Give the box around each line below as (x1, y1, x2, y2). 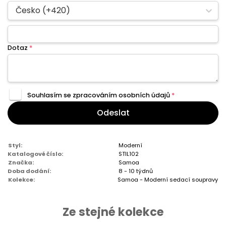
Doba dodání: (8, 167, 51, 176)
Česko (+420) (16, 5, 70, 17)
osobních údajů (118, 91, 170, 100)
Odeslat (96, 107, 130, 119)
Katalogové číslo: (8, 150, 63, 158)
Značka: (8, 158, 34, 167)
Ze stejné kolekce (62, 204, 164, 220)
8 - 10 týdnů (119, 167, 153, 176)
